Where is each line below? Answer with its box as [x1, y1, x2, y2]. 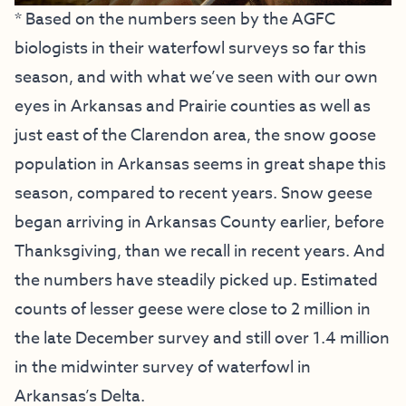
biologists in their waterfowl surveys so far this [14, 36, 366, 62]
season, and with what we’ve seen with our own [14, 65, 378, 91]
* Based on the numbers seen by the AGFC [14, 7, 335, 33]
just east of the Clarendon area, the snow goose [14, 123, 376, 149]
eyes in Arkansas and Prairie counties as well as [14, 94, 371, 120]
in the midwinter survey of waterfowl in [14, 355, 311, 381]
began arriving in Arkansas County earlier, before [14, 210, 384, 236]
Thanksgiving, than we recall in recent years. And [14, 239, 385, 265]
